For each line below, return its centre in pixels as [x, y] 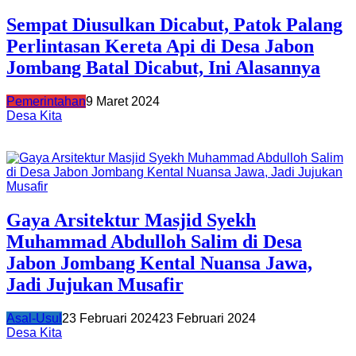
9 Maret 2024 [123, 101]
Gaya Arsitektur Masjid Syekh [131, 220]
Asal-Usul [34, 318]
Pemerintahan [46, 101]
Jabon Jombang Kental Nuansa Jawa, [159, 263]
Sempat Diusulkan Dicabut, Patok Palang [174, 25]
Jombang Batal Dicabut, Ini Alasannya [163, 68]
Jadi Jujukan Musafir [95, 284]
